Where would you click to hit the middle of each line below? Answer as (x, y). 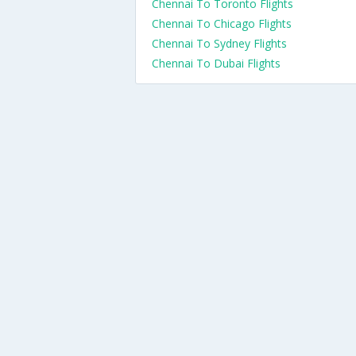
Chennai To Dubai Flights (216, 63)
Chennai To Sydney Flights (219, 43)
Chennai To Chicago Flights (222, 23)
